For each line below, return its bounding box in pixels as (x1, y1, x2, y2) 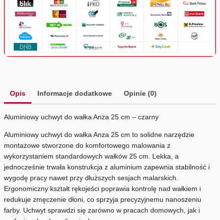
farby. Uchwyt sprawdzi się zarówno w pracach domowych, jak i (4, 206, 200, 214)
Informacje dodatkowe (37, 89, 112, 97)
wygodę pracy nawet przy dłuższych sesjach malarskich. (4, 173, 178, 182)
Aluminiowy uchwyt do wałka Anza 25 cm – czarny (4, 112, 159, 121)
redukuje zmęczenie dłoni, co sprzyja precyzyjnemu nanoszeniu (4, 195, 201, 203)
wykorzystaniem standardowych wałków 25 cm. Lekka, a (4, 152, 179, 160)
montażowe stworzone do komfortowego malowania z (4, 141, 170, 149)
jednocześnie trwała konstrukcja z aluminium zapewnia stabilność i (4, 163, 210, 171)
